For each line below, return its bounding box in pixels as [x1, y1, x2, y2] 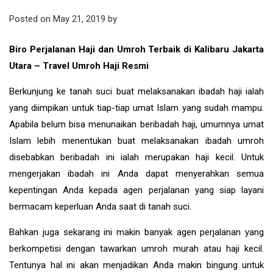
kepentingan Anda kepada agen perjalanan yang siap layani [9, 184, 264, 196]
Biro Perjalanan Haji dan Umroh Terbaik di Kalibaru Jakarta [9, 43, 264, 55]
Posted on [9, 13, 53, 24]
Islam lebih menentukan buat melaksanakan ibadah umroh [9, 135, 264, 146]
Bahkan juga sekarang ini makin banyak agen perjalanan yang [9, 226, 264, 238]
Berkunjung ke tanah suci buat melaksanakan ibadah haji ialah [9, 85, 264, 97]
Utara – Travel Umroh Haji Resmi [9, 60, 149, 71]
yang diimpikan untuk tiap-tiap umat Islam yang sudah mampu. [9, 102, 264, 113]
